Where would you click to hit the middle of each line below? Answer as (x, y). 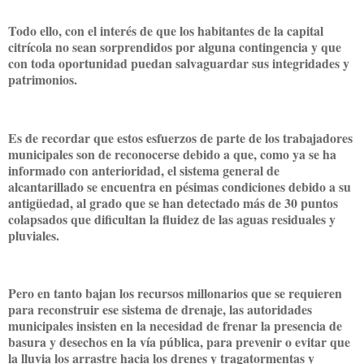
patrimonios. (43, 80)
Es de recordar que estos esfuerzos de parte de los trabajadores (180, 137)
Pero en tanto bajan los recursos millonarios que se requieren (175, 293)
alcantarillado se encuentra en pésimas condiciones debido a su (180, 186)
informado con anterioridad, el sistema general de (144, 170)
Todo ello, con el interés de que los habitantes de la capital (166, 31)
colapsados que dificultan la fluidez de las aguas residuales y (172, 219)
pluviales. (34, 235)
